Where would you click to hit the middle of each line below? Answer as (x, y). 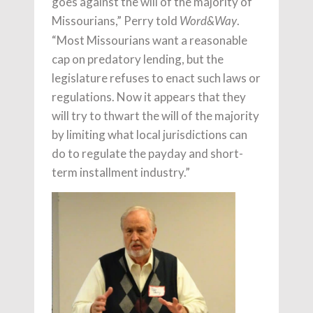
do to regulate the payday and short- (147, 153)
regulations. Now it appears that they (149, 96)
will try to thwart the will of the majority (155, 115)
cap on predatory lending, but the (138, 59)
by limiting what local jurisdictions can (150, 134)
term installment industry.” (121, 172)
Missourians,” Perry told (116, 20)
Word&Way (208, 21)
